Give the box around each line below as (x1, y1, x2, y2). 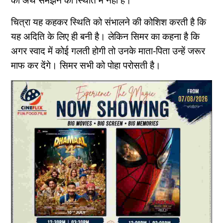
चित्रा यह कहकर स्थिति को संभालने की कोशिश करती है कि (11, 17, 207, 28)
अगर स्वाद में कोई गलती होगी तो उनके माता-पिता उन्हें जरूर (11, 46, 206, 57)
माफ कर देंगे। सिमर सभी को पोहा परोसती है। (11, 60, 161, 71)
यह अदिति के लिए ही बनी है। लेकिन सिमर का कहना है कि (11, 31, 200, 42)
